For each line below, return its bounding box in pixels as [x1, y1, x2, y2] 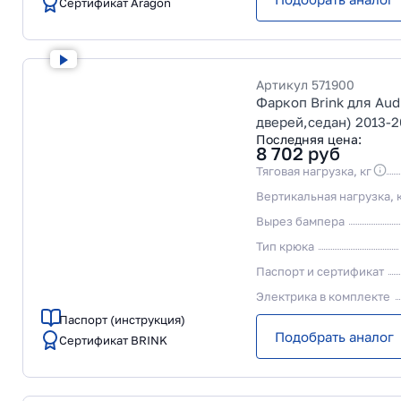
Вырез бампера [256, 214, 345, 228]
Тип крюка [256, 239, 314, 253]
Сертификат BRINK [59, 333, 167, 347]
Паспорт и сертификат [256, 264, 384, 278]
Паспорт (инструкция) [59, 312, 185, 327]
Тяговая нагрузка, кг [256, 164, 371, 178]
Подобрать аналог [275, 328, 394, 345]
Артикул [256, 77, 311, 92]
